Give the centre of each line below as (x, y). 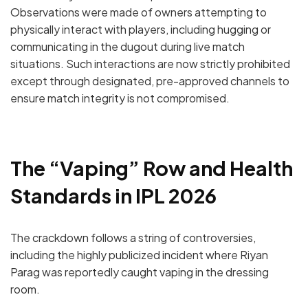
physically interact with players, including (114, 29)
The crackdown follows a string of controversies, (133, 238)
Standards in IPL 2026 (113, 196)
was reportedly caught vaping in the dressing (154, 272)
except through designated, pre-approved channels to (150, 80)
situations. (37, 63)
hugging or (244, 29)
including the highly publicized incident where (125, 255)
